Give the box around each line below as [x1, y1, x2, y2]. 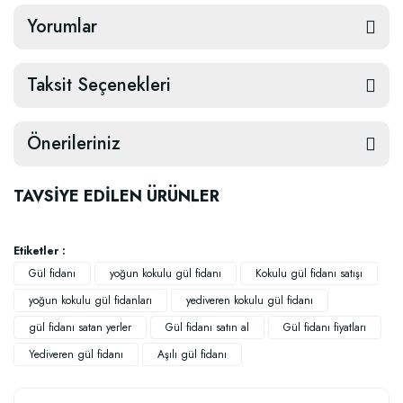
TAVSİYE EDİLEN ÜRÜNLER [13, 184, 219, 208]
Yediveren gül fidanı [29, 346, 123, 363]
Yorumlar [27, 13, 97, 40]
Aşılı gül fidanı [157, 346, 227, 363]
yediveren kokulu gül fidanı [186, 292, 313, 309]
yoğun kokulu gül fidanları [29, 292, 152, 309]
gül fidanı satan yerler [29, 319, 131, 336]
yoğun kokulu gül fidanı [110, 265, 221, 282]
